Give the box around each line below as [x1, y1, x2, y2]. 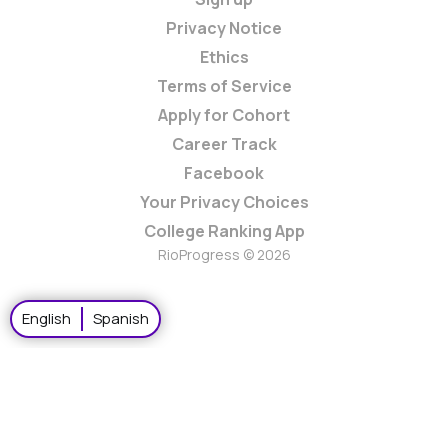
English [22, 308, 71, 329]
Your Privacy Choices [139, 190, 309, 213]
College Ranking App [143, 219, 305, 242]
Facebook [184, 161, 264, 184]
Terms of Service [156, 74, 292, 97]
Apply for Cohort [158, 103, 290, 126]
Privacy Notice [166, 16, 282, 39]
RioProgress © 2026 [157, 244, 291, 264]
